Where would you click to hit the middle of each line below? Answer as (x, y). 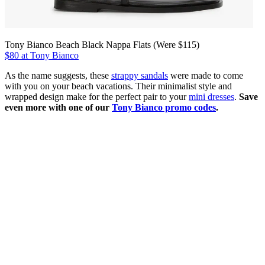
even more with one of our (58, 107)
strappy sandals (140, 75)
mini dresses (211, 96)
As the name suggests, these (58, 75)
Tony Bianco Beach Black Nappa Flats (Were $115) (102, 44)
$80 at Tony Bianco (42, 55)
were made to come (206, 75)
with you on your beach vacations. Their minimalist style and (118, 86)
